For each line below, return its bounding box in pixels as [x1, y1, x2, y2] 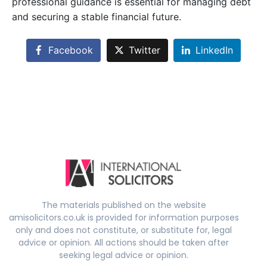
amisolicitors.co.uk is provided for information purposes [8, 211, 239, 223]
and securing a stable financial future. [12, 11, 181, 23]
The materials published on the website [41, 198, 206, 211]
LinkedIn [195, 44, 234, 57]
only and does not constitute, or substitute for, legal [15, 223, 232, 236]
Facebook [48, 44, 93, 57]
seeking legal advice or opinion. [59, 249, 188, 261]
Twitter [128, 44, 160, 57]
